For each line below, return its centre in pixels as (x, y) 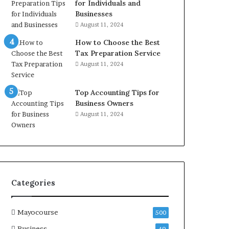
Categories (33, 183)
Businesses (94, 14)
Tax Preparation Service (118, 53)
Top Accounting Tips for (118, 93)
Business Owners (105, 104)
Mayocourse (38, 212)
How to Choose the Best (118, 43)
